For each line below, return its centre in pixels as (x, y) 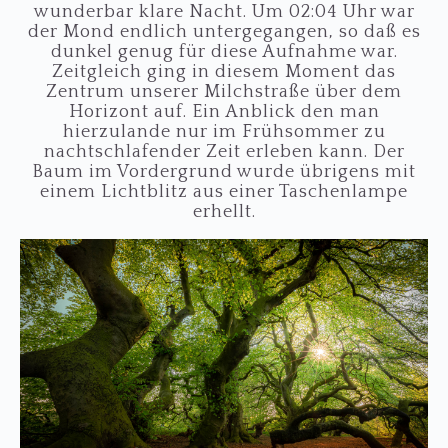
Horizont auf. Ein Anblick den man (224, 111)
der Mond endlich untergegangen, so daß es (224, 31)
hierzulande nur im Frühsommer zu (224, 131)
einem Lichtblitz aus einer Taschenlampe (224, 191)
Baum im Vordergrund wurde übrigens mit (224, 171)
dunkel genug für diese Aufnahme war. (224, 51)
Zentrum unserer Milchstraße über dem (224, 91)
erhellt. (224, 211)
